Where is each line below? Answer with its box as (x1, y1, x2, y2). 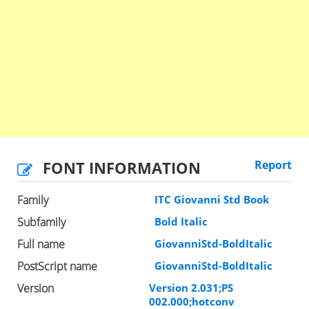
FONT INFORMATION (43, 157, 201, 179)
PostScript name (17, 259, 97, 275)
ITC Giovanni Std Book (154, 192, 269, 207)
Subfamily (17, 215, 66, 230)
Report (255, 157, 292, 173)
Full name (17, 237, 65, 252)
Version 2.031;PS (149, 281, 233, 295)
